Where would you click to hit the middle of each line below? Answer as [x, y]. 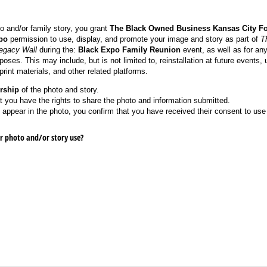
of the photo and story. [59, 89]
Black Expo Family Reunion [129, 49]
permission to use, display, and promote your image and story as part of [134, 39]
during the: [57, 49]
